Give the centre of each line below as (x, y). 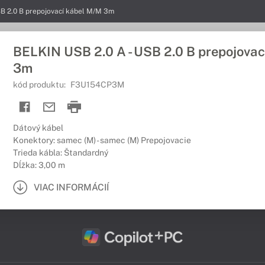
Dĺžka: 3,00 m (39, 165)
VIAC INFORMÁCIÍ (71, 187)
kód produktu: (40, 85)
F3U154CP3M (97, 85)
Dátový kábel (38, 128)
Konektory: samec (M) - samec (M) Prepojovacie (102, 140)
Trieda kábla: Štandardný (61, 153)
